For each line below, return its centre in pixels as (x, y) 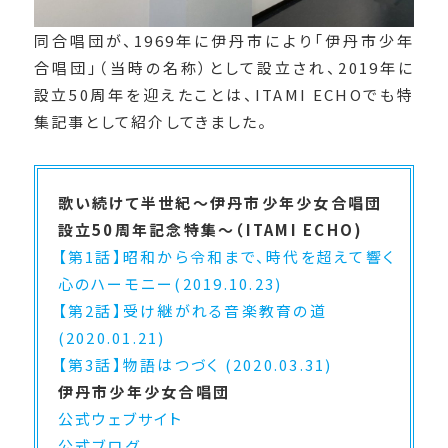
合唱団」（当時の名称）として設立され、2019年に (224, 67)
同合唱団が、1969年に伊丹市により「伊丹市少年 (224, 40)
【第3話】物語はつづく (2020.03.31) (195, 364)
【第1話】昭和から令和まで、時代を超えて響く (226, 256)
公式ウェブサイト (120, 418)
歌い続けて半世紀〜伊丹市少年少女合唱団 (220, 202)
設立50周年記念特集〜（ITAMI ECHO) (210, 229)
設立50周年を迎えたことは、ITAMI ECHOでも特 (224, 94)
